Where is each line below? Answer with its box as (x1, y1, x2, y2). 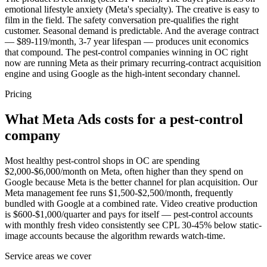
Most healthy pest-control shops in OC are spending (5, 156, 200, 166)
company (5, 128, 60, 144)
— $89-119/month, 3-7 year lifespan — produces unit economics (5, 36, 249, 47)
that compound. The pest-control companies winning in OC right (5, 47, 248, 58)
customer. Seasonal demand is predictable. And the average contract (5, 26, 259, 36)
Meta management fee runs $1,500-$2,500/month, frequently (5, 188, 233, 198)
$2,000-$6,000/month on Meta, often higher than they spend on (5, 166, 243, 177)
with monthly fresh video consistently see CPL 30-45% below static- (5, 220, 262, 231)
